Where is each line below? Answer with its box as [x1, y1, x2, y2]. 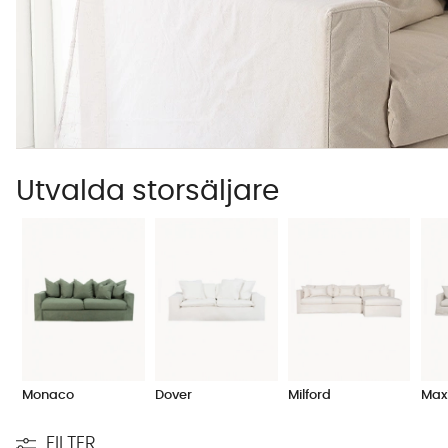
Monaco [22, 389, 75, 403]
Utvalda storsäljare [16, 177, 279, 206]
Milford [287, 389, 331, 403]
